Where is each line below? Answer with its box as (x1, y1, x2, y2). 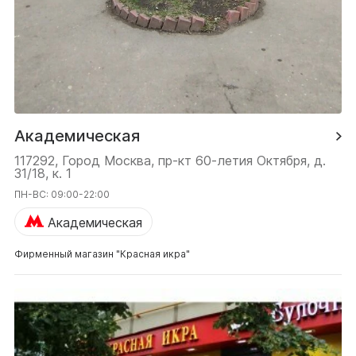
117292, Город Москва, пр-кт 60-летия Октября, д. (14, 153, 326, 169)
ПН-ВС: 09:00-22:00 (14, 188, 110, 201)
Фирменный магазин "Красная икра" (14, 248, 190, 261)
